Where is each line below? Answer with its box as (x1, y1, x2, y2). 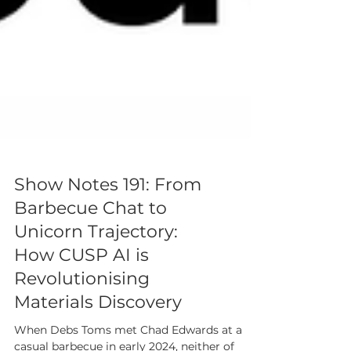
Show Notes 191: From (14, 249, 201, 270)
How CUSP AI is (14, 320, 149, 341)
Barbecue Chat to (14, 273, 167, 294)
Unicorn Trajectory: (14, 296, 178, 317)
